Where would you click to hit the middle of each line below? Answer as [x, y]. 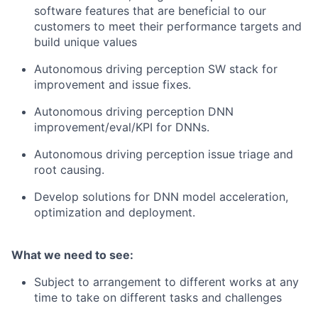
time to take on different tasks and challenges [158, 297]
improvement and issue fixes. [113, 84]
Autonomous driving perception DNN [134, 111]
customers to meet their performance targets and [168, 26]
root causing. [69, 170]
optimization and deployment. [115, 212]
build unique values [86, 42]
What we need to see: [72, 255]
